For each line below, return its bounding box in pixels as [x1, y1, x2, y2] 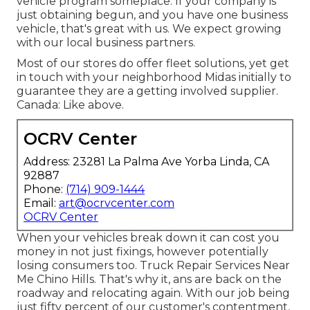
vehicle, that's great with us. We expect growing [17, 21, 282, 35]
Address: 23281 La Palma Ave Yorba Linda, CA [24, 154, 269, 168]
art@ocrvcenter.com [59, 196, 174, 210]
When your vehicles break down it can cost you [17, 230, 280, 244]
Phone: [24, 182, 66, 196]
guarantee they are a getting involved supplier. [17, 84, 278, 98]
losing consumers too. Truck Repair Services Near [17, 258, 290, 272]
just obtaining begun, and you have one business [17, 8, 288, 21]
